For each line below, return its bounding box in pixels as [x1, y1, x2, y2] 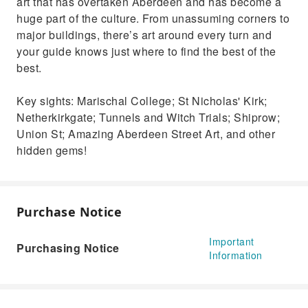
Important [209, 234, 254, 248]
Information [209, 248, 263, 262]
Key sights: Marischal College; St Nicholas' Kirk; [16, 93, 267, 109]
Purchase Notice [16, 203, 122, 220]
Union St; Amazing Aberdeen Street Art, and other [16, 126, 275, 142]
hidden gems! [16, 142, 87, 158]
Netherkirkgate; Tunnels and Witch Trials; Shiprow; [16, 109, 280, 125]
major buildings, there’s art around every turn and [16, 27, 272, 43]
